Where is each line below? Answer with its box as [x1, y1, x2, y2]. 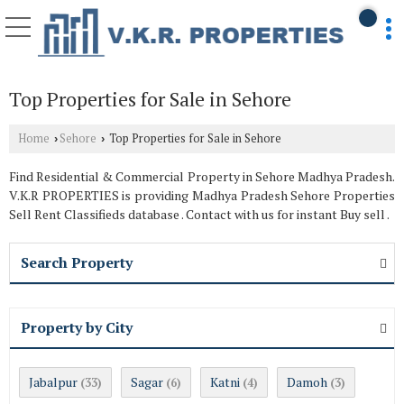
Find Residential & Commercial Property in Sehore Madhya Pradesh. [9, 168, 395, 186]
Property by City [21, 317, 133, 338]
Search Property [21, 252, 133, 273]
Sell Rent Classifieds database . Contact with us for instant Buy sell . [9, 206, 390, 224]
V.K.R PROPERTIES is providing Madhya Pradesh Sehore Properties [9, 187, 395, 205]
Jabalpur [29, 373, 78, 391]
